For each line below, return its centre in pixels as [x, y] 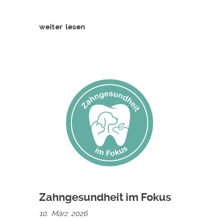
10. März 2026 [63, 213]
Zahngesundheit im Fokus [105, 197]
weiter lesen [62, 27]
